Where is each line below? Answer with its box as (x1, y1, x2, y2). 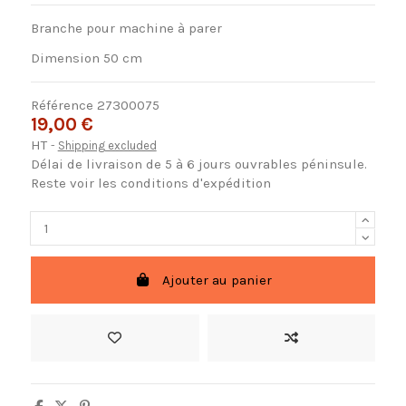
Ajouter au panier (161, 271, 272, 288)
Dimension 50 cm (30, 50, 142, 67)
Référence (30, 97, 93, 114)
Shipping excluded (57, 139, 157, 153)
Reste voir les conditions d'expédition (30, 175, 271, 192)
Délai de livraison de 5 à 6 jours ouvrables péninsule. (30, 156, 367, 173)
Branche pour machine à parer (30, 20, 222, 37)
